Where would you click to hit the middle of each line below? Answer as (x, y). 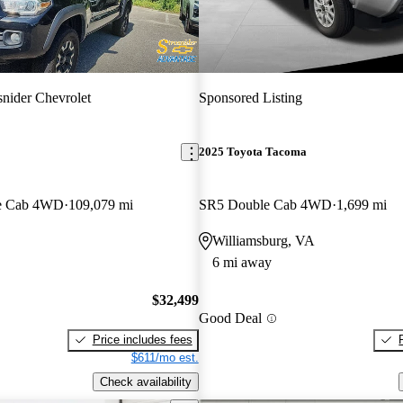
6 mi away (242, 263)
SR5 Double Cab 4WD (265, 205)
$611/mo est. (165, 357)
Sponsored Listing (250, 97)
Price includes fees (142, 339)
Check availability (145, 381)
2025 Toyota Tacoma (252, 152)
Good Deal (230, 318)
